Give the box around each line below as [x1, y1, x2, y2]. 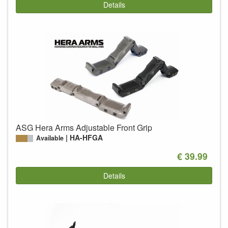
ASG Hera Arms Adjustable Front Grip [16, 122, 152, 134]
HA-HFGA [70, 132, 103, 143]
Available [36, 133, 64, 143]
